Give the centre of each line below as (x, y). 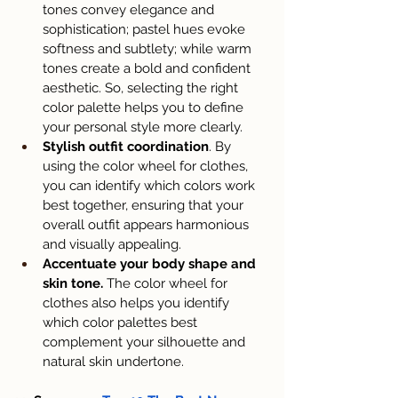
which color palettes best (122, 323)
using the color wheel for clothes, (147, 167)
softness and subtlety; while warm (149, 49)
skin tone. (73, 284)
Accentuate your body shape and (151, 264)
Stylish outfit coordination (126, 147)
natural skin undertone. (113, 362)
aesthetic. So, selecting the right (142, 88)
